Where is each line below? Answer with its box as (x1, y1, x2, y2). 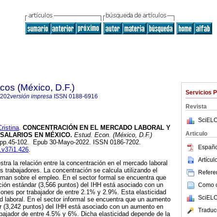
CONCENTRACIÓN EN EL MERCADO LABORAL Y (21, 124, 170, 132)
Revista (186, 103, 207, 110)
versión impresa (10, 93, 52, 100)
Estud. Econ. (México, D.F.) (72, 131, 152, 139)
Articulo (186, 130, 207, 137)
